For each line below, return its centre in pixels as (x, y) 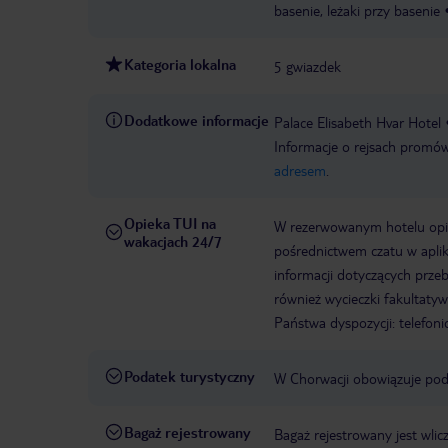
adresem (300, 170)
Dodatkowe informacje (196, 120)
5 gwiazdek (307, 66)
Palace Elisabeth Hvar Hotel (357, 122)
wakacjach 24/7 (173, 241)
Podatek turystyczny (189, 376)
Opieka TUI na (170, 223)
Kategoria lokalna (180, 64)
